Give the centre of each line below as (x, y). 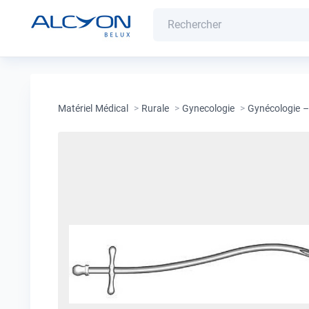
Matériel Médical (93, 108)
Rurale (155, 108)
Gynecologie (208, 108)
